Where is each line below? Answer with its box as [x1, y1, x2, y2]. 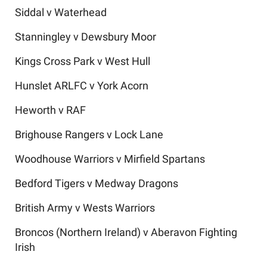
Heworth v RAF [15, 104, 86, 116]
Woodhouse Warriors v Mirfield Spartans [15, 153, 205, 165]
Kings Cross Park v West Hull [15, 55, 150, 67]
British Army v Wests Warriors [15, 201, 155, 214]
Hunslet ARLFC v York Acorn [15, 79, 148, 92]
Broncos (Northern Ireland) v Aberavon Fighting [15, 226, 237, 238]
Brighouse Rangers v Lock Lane [15, 128, 163, 141]
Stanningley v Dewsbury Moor [15, 30, 156, 43]
